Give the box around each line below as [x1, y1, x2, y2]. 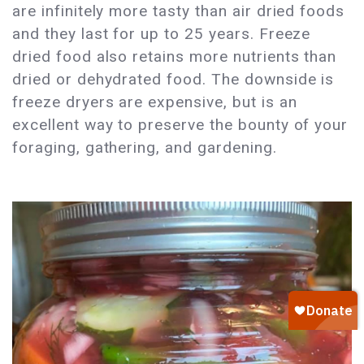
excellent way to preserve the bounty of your [12, 115, 349, 135]
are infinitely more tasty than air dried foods [12, 2, 345, 21]
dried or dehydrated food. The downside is [12, 70, 335, 89]
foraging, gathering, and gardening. [12, 138, 277, 158]
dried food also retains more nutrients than [12, 47, 337, 67]
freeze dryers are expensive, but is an [12, 93, 297, 112]
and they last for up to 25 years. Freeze [12, 24, 311, 44]
